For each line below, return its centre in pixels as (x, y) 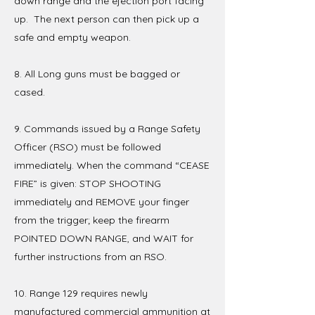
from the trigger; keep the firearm (92, 220)
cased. (30, 92)
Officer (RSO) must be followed (88, 147)
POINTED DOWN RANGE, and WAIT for (104, 238)
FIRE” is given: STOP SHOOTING (88, 183)
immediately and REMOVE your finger (102, 201)
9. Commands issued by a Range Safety (107, 128)
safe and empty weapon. (72, 37)
